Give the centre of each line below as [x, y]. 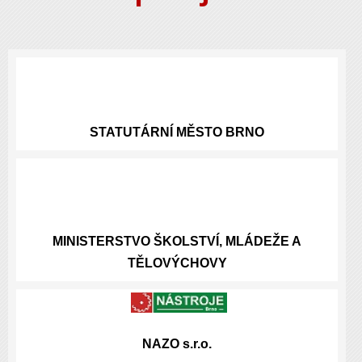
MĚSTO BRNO [220, 132]
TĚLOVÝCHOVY [177, 263]
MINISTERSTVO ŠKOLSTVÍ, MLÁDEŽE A [177, 241]
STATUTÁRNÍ [131, 132]
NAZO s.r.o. [177, 343]
